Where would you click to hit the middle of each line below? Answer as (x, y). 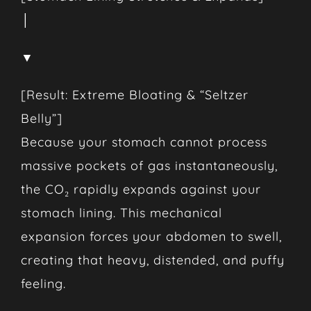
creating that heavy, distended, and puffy (152, 260)
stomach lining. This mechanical (121, 212)
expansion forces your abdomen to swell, (151, 236)
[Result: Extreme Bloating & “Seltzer (134, 94)
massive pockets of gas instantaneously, (149, 165)
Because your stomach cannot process (144, 142)
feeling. (43, 283)
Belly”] (41, 118)
